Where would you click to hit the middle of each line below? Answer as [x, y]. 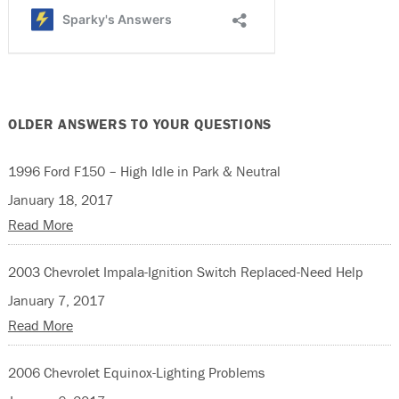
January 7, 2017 [56, 300]
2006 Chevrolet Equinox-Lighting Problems [136, 372]
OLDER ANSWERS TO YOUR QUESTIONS [140, 123]
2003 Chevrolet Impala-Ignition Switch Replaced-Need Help [185, 271]
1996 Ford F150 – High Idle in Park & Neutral [144, 171]
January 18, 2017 [60, 199]
